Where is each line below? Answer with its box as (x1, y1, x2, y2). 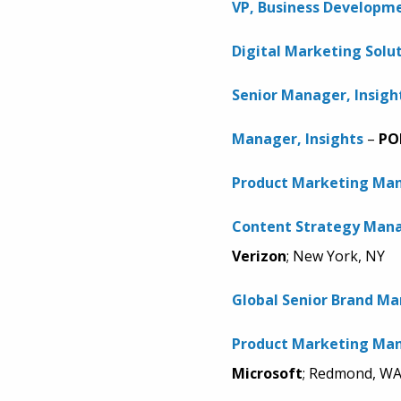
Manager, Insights (231, 129, 363, 149)
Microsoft (231, 363, 303, 383)
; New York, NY (286, 246, 385, 266)
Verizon (231, 246, 286, 266)
